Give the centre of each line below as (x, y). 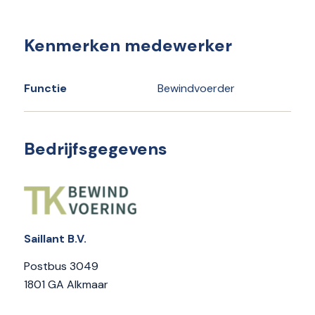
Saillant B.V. (55, 238)
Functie (45, 88)
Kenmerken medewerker (128, 45)
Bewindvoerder (196, 88)
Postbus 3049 (61, 266)
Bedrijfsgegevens (95, 149)
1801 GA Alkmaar (66, 285)
